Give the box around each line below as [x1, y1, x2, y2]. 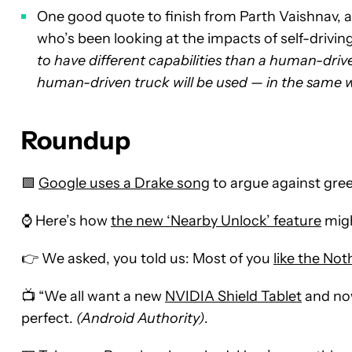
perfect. [21, 310, 76, 328]
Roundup [21, 125, 130, 156]
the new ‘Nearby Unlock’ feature [111, 212, 321, 230]
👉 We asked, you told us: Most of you [21, 250, 273, 268]
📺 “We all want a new [21, 288, 165, 306]
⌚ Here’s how [21, 212, 111, 230]
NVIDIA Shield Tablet [165, 288, 302, 306]
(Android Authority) [76, 310, 204, 328]
